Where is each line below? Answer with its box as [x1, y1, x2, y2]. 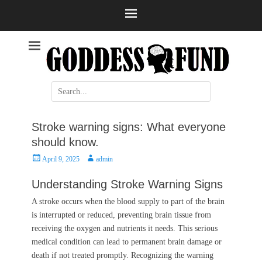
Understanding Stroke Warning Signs [32, 177, 223, 191]
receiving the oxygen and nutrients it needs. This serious [32, 223, 218, 233]
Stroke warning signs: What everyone [32, 120, 226, 133]
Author [85, 153, 105, 162]
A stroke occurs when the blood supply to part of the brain [32, 196, 225, 206]
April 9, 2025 [42, 154, 80, 163]
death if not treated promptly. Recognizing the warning [32, 250, 213, 260]
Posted [31, 153, 50, 162]
